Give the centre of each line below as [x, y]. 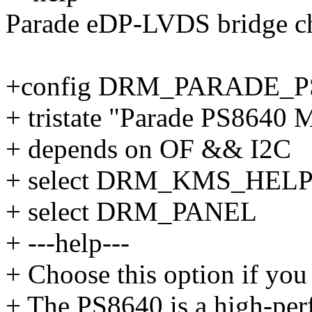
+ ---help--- [68, 243]
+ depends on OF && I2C [148, 149]
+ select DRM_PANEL [131, 212]
